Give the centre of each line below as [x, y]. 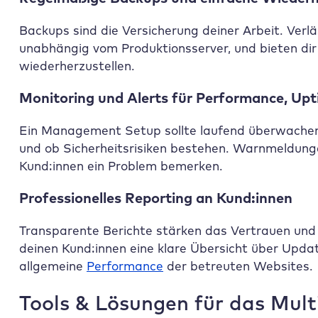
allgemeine [53, 266]
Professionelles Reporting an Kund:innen [156, 198]
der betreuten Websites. [238, 266]
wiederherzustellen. [77, 65]
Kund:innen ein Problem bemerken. [121, 166]
